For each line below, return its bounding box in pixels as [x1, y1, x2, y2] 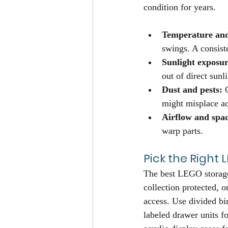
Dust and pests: [162, 84, 222, 95]
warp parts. [162, 126, 203, 136]
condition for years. [144, 2, 216, 13]
